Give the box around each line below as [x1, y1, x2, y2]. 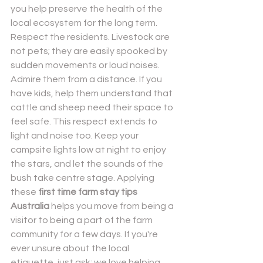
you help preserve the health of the [11, 4, 164, 14]
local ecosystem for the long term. [11, 18, 157, 28]
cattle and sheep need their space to [11, 103, 175, 112]
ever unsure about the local [11, 244, 131, 253]
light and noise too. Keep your [11, 131, 140, 140]
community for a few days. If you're [11, 230, 160, 239]
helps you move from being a [49, 201, 176, 211]
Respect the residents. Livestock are [11, 32, 171, 42]
